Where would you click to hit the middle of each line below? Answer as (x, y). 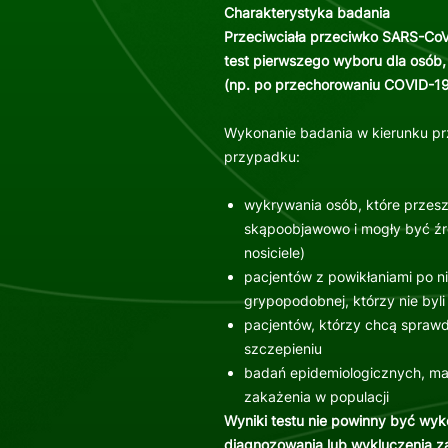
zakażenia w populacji (316, 396)
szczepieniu (282, 348)
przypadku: (261, 156)
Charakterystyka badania (306, 12)
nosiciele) (274, 252)
